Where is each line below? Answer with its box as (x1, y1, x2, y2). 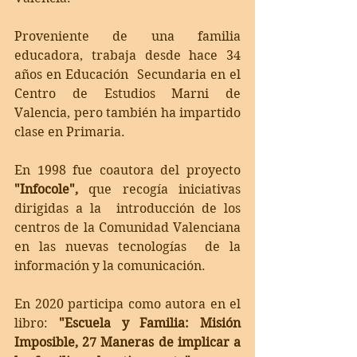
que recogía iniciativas (78, 181, 241, 197)
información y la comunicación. (14, 257, 212, 273)
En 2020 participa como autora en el (14, 296, 241, 312)
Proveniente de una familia (14, 28, 241, 44)
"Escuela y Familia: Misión (58, 315, 241, 331)
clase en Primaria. (14, 124, 131, 139)
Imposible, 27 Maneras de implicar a (14, 334, 241, 350)
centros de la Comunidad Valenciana (14, 219, 241, 235)
